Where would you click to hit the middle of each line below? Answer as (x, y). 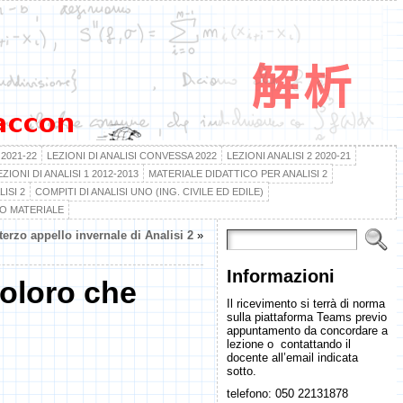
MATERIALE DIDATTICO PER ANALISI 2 (237, 174)
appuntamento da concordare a (307, 331)
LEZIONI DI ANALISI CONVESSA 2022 (131, 156)
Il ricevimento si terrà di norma (305, 304)
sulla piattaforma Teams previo (306, 317)
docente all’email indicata (292, 358)
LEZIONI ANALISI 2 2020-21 (288, 156)
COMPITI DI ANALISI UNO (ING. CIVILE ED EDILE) (149, 192)
